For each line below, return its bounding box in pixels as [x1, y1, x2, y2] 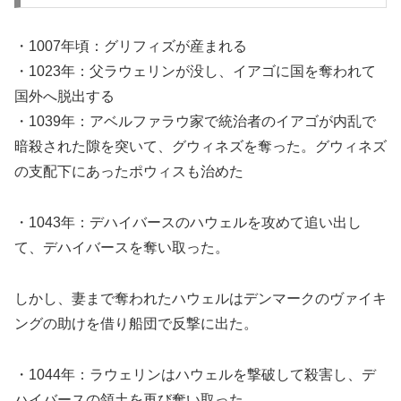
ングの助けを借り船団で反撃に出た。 [14, 315, 258, 331]
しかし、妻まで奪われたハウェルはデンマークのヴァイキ [14, 290, 387, 306]
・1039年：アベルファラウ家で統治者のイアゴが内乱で [14, 114, 376, 130]
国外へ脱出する [14, 89, 115, 105]
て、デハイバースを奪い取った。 [14, 239, 229, 255]
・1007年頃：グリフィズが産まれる [14, 38, 247, 55]
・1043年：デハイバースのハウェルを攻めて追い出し [14, 214, 362, 230]
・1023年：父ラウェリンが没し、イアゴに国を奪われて [14, 64, 376, 80]
